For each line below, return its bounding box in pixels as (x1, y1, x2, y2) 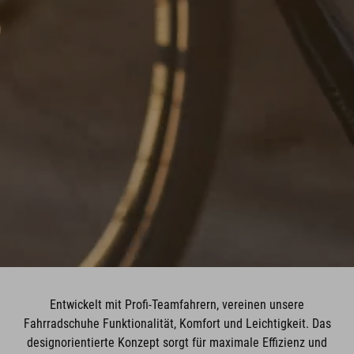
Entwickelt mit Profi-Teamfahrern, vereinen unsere (50, 297, 304, 312)
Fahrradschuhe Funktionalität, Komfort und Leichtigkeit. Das (23, 316, 331, 331)
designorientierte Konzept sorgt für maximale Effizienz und (27, 335, 327, 350)
